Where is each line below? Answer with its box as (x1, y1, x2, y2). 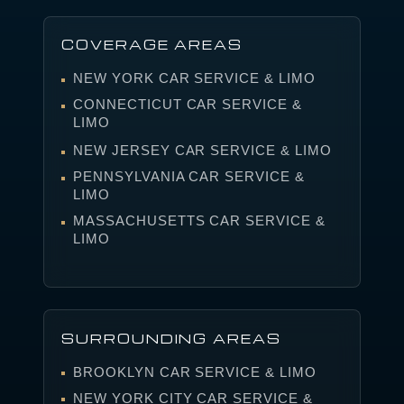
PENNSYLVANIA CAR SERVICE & (72, 169, 305, 185)
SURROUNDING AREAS (61, 329, 281, 346)
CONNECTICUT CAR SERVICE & (72, 96, 302, 113)
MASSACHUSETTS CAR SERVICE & (72, 213, 326, 229)
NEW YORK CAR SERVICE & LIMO (72, 70, 316, 87)
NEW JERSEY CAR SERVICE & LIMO (72, 142, 332, 159)
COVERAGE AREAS (61, 36, 243, 53)
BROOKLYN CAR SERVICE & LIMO (72, 363, 317, 380)
